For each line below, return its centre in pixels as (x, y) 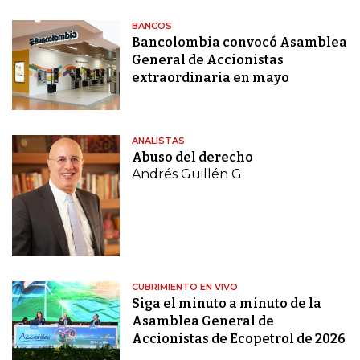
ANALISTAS (159, 141)
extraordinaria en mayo (211, 78)
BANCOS (152, 26)
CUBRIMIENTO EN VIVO (185, 287)
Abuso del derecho (193, 157)
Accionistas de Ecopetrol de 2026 (239, 339)
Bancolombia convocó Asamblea (240, 43)
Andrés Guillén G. (188, 174)
